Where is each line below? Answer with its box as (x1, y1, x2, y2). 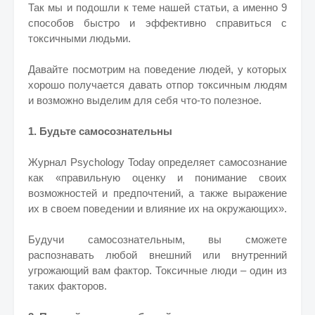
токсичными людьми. (28, 32, 131, 44)
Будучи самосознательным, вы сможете (28, 233, 287, 245)
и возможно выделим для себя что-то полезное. (28, 94, 262, 106)
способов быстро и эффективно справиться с (28, 17, 287, 29)
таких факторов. (28, 280, 107, 292)
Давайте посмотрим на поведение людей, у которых (28, 63, 287, 75)
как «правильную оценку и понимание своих (28, 172, 287, 184)
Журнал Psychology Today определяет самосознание (28, 156, 287, 168)
